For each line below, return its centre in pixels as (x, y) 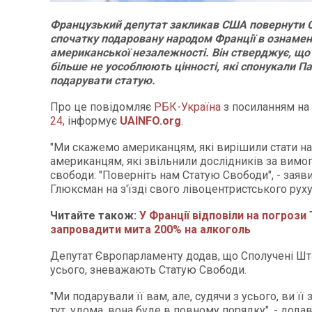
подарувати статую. (103, 80)
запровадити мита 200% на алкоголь (150, 229)
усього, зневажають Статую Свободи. (148, 270)
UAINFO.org (150, 121)
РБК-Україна (187, 107)
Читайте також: (95, 216)
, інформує (91, 121)
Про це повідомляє (102, 107)
